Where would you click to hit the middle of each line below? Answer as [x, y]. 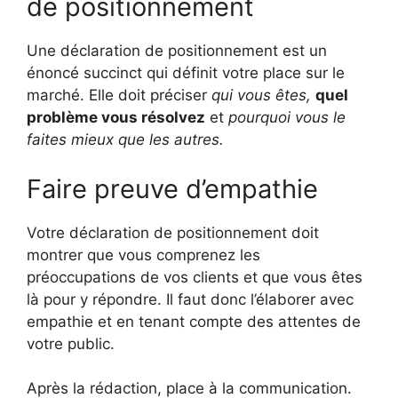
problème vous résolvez [116, 118]
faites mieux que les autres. [125, 140]
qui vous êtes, [261, 96]
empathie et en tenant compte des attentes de [194, 321]
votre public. [71, 343]
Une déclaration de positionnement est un [177, 51]
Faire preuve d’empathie [172, 188]
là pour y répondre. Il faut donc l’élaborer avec [190, 299]
